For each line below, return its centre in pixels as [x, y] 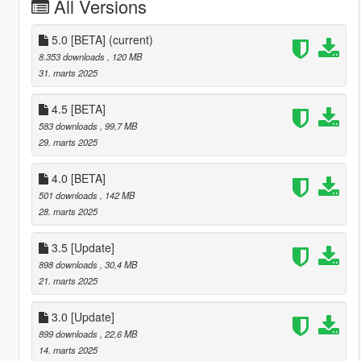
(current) [131, 39]
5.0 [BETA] [78, 39]
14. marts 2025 [68, 349]
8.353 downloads [73, 56]
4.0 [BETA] [77, 178]
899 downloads [69, 333]
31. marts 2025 [68, 72]
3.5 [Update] [81, 247]
